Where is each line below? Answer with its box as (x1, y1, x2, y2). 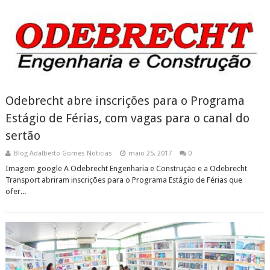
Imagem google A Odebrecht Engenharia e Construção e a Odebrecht (5, 164, 247, 173)
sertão (5, 128, 40, 143)
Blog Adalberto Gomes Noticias (13, 149, 112, 157)
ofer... (5, 187, 26, 196)
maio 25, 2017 (128, 149, 172, 157)
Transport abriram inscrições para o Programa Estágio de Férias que (5, 175, 242, 184)
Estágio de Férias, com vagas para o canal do (5, 111, 250, 125)
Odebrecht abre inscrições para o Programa (5, 93, 245, 108)
